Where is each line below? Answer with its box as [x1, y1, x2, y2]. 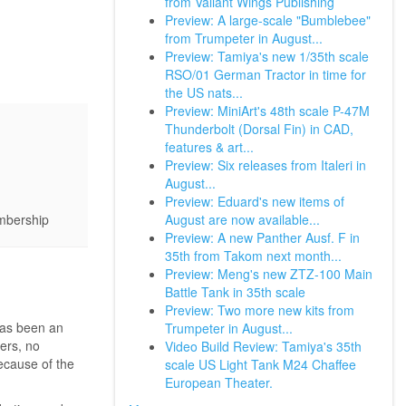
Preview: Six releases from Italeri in [165, 156, 366, 174]
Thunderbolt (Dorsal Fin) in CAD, [165, 120, 353, 138]
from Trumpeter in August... [165, 29, 323, 47]
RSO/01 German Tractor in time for [165, 65, 366, 83]
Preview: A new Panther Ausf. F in [165, 228, 360, 246]
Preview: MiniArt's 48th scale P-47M [165, 101, 370, 120]
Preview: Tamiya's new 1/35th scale [165, 47, 369, 65]
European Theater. [165, 373, 273, 391]
